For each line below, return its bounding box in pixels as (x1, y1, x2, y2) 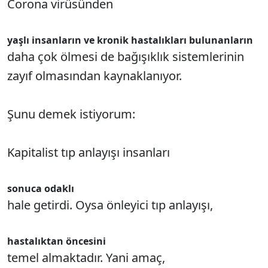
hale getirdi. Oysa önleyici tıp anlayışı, (7, 197, 213, 213)
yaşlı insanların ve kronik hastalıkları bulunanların (7, 33, 253, 47)
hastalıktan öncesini (7, 234, 106, 248)
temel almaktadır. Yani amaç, (7, 249, 165, 266)
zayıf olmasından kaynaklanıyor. (7, 68, 182, 84)
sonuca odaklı (7, 182, 74, 195)
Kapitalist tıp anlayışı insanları (7, 144, 170, 160)
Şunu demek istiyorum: (7, 106, 135, 122)
